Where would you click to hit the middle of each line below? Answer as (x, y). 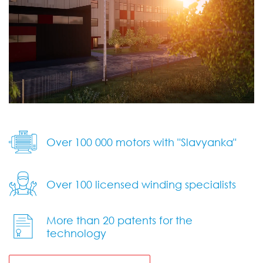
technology (76, 233)
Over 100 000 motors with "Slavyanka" (141, 142)
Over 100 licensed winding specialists (141, 185)
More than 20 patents (103, 220)
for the (176, 220)
